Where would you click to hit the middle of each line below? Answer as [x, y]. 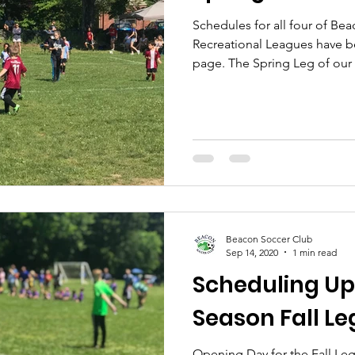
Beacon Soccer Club [269, 239]
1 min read [315, 252]
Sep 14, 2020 [252, 252]
